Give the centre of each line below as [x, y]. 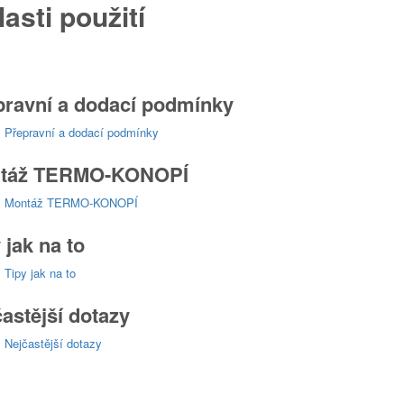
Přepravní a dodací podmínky [82, 132]
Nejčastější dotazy [54, 343]
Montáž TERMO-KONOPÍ [72, 202]
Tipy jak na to [41, 272]
